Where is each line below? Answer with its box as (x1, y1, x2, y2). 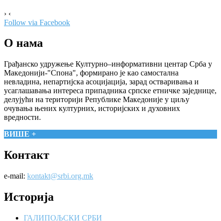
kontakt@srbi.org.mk (27, 172, 93, 181)
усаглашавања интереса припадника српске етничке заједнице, (4, 86, 217, 95)
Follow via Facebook (4, 18, 70, 27)
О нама (4, 37, 43, 50)
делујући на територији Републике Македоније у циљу (4, 95, 189, 104)
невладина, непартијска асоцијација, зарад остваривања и (4, 77, 199, 86)
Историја (4, 190, 54, 204)
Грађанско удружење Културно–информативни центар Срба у (4, 60, 212, 69)
